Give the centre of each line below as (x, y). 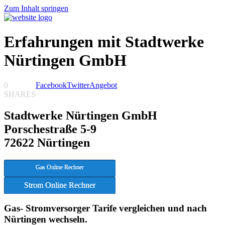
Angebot (103, 85)
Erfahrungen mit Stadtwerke (104, 42)
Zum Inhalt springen (36, 8)
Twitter (78, 85)
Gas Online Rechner (60, 167)
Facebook (51, 85)
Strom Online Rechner (60, 185)
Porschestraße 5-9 (50, 129)
